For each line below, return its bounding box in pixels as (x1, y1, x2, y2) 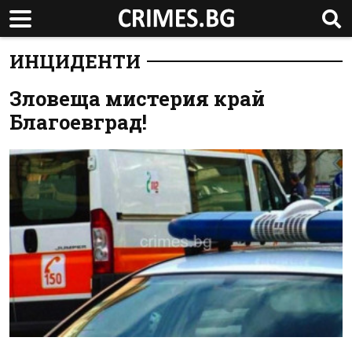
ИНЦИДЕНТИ (9, 49, 141, 74)
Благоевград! (9, 108, 147, 135)
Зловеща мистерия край (9, 85, 265, 112)
